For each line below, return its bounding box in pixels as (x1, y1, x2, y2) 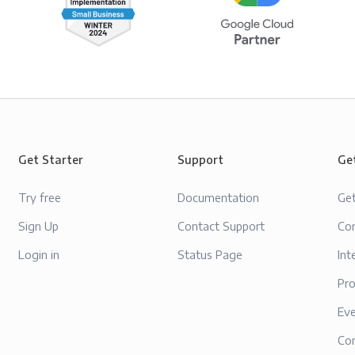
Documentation (177, 190, 260, 205)
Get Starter (17, 152, 83, 167)
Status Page (177, 247, 243, 262)
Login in (17, 247, 59, 262)
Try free (17, 190, 61, 205)
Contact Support (177, 219, 265, 234)
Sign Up (17, 219, 59, 234)
